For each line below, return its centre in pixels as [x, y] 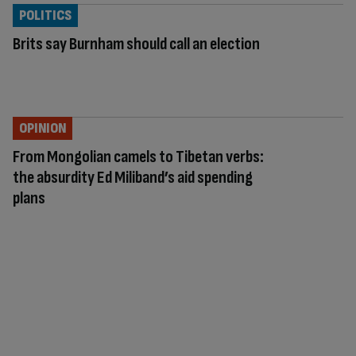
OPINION [43, 128]
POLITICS [45, 16]
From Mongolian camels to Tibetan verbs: [138, 157]
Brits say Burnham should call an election [136, 44]
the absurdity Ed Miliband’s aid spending [133, 177]
